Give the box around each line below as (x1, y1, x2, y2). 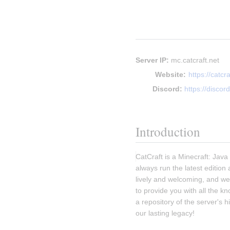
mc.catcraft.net (169, 55, 219, 64)
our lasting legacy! (136, 208, 195, 217)
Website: (155, 70, 186, 79)
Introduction (136, 123, 200, 141)
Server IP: (136, 55, 169, 64)
